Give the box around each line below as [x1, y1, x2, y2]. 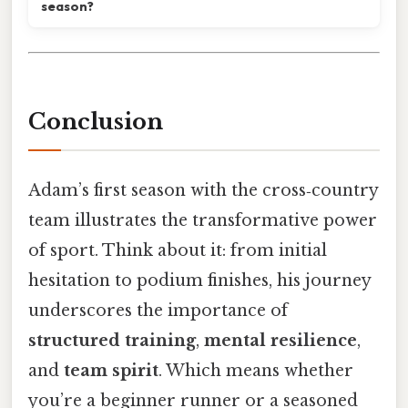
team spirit [64, 360, 158, 381]
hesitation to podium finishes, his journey [28, 270, 371, 291]
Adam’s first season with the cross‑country [28, 179, 378, 200]
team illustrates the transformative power [28, 209, 377, 230]
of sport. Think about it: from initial [28, 240, 327, 260]
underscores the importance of [28, 300, 288, 321]
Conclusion [28, 108, 163, 136]
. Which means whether [158, 360, 353, 381]
